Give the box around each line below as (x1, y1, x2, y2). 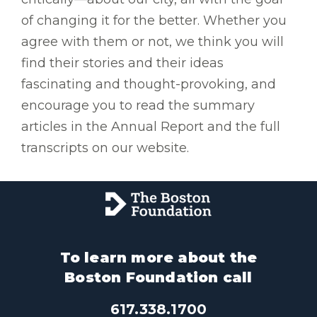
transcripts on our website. (21, 140, 189, 156)
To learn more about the (59, 249, 258, 267)
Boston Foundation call (64, 269, 253, 287)
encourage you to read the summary (21, 98, 255, 114)
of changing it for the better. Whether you (21, 13, 287, 29)
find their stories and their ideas (21, 55, 224, 71)
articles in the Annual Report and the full (21, 119, 280, 135)
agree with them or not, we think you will (21, 34, 284, 50)
